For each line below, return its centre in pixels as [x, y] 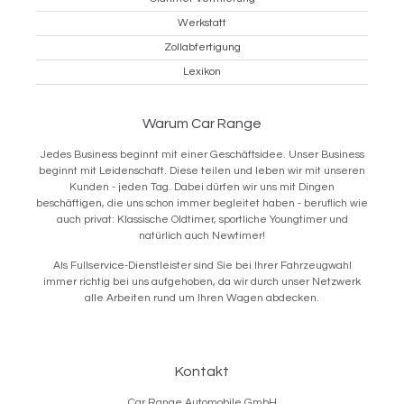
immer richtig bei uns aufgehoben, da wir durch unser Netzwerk [202, 281]
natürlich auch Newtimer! [202, 235]
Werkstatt [202, 23]
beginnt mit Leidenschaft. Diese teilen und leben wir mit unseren [202, 170]
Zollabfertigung [202, 47]
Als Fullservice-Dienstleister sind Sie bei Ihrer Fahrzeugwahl [202, 265]
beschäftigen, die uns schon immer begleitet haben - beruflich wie [202, 203]
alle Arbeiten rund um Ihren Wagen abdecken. [202, 298]
